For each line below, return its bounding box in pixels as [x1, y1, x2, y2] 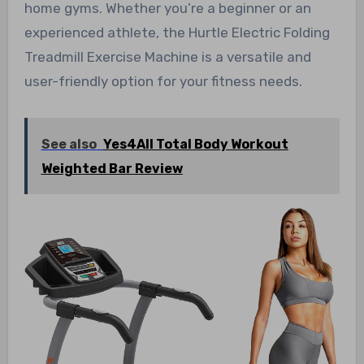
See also [41, 136, 97, 152]
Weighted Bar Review [41, 160, 183, 176]
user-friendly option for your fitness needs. [24, 72, 302, 89]
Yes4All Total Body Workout [102, 136, 288, 152]
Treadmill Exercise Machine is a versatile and [24, 48, 311, 65]
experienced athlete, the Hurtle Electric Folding [24, 24, 330, 41]
